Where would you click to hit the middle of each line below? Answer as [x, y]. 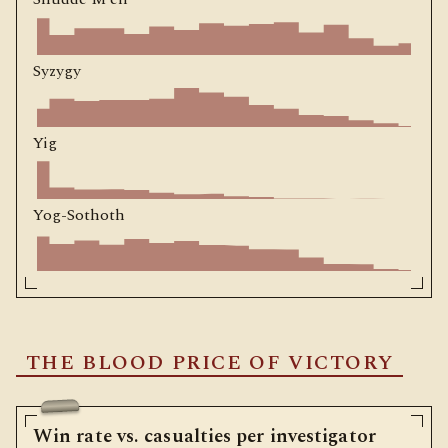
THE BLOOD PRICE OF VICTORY [209, 362]
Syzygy [57, 70]
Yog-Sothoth [79, 214]
